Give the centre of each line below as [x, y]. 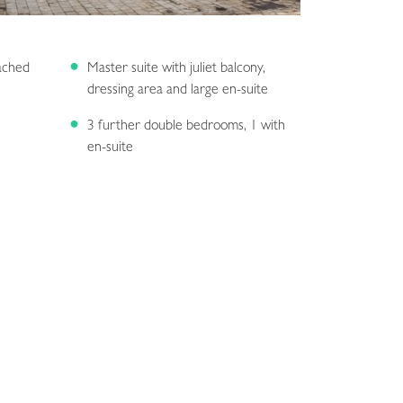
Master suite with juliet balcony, [176, 69]
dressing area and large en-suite [178, 90]
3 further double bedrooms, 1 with [186, 126]
